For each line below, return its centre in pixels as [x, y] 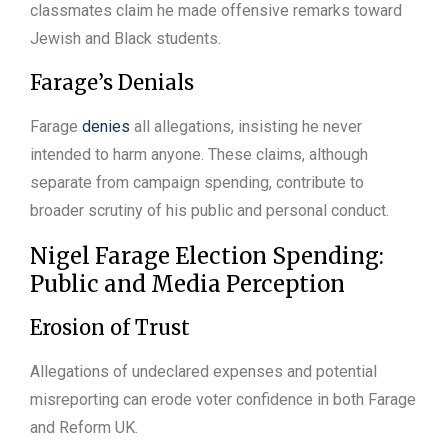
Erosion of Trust [110, 327]
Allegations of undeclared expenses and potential [203, 371]
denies [106, 126]
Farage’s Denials [112, 82]
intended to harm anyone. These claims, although [199, 154]
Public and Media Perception [187, 283]
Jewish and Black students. [125, 38]
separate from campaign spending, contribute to [197, 182]
